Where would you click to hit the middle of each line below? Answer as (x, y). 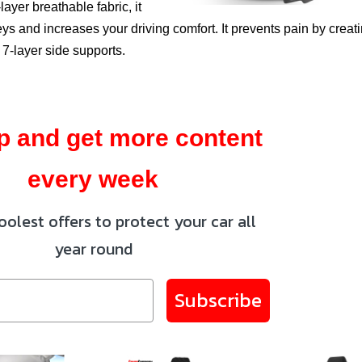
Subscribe (219, 300)
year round (93, 248)
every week (93, 179)
